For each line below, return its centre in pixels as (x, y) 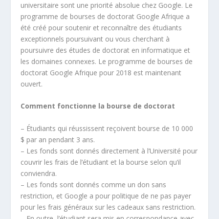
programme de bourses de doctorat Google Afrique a (105, 16)
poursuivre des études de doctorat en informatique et (106, 50)
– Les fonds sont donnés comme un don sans (94, 184)
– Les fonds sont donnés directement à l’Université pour (109, 151)
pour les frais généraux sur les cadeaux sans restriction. (108, 207)
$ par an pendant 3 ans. (58, 139)
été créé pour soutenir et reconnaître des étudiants (101, 28)
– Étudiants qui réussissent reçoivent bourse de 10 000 (107, 128)
